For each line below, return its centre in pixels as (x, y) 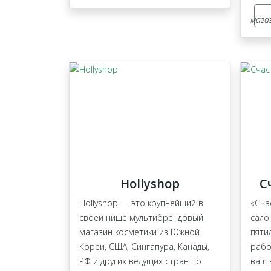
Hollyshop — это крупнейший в (141, 203)
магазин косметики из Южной (139, 232)
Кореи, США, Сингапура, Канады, (144, 247)
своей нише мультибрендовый (141, 218)
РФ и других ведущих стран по (140, 261)
